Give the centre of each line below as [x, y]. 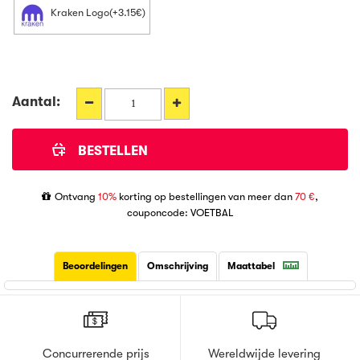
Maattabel [251, 266]
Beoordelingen [95, 266]
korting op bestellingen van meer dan [206, 196]
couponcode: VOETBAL [180, 212]
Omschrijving [177, 266]
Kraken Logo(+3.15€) [98, 12]
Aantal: [36, 101]
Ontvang [76, 196]
